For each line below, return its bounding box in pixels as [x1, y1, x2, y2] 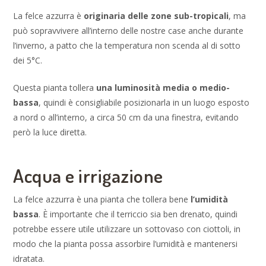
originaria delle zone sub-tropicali [84, 10, 229, 22]
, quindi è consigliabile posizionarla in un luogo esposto [39, 97, 250, 109]
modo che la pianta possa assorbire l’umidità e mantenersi [13, 237, 238, 249]
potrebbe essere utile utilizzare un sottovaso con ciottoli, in [13, 223, 241, 235]
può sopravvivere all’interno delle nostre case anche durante [13, 25, 244, 37]
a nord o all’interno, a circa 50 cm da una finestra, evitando [13, 112, 239, 123]
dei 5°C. [13, 55, 43, 66]
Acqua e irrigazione [13, 163, 163, 188]
